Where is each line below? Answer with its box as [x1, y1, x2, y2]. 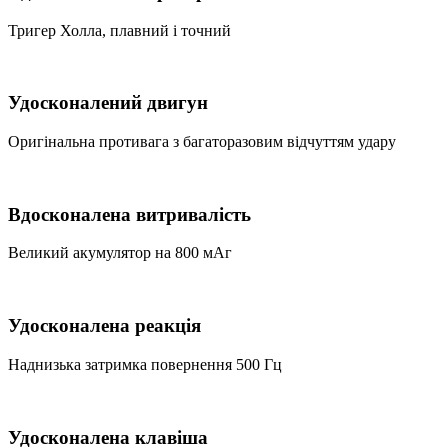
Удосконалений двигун [8, 92, 208, 114]
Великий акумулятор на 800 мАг [8, 244, 232, 262]
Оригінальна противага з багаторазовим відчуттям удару [8, 132, 396, 150]
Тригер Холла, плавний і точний [8, 21, 231, 39]
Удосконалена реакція [8, 315, 201, 337]
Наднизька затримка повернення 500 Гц [8, 355, 282, 373]
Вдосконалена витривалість [8, 203, 251, 225]
